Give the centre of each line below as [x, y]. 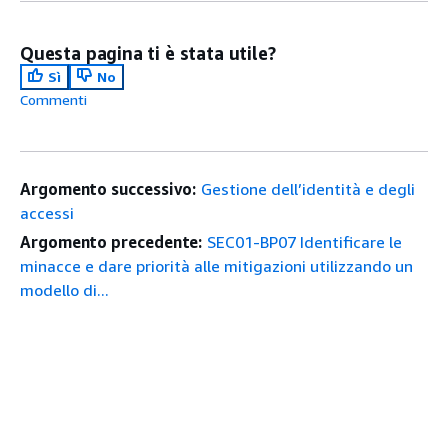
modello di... [64, 290]
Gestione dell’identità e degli [308, 189]
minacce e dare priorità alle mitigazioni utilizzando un [216, 266]
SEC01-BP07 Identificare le [305, 242]
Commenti [53, 99]
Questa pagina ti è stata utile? [148, 53]
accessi [47, 213]
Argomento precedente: [111, 242]
